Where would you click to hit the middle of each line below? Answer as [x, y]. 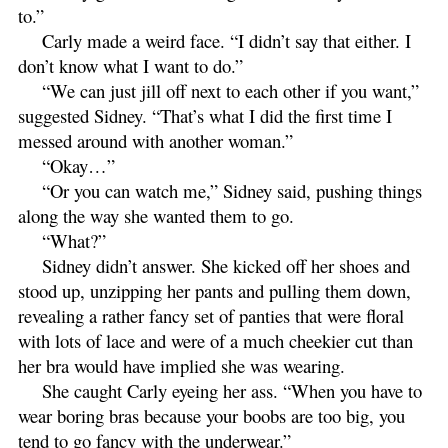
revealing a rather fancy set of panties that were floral [211, 315]
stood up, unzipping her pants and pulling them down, [214, 290]
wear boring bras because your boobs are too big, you [211, 415]
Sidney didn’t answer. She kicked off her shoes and [226, 265]
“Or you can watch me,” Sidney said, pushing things [232, 190]
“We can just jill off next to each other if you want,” [230, 90]
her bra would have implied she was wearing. [181, 365]
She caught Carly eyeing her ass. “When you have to [232, 390]
